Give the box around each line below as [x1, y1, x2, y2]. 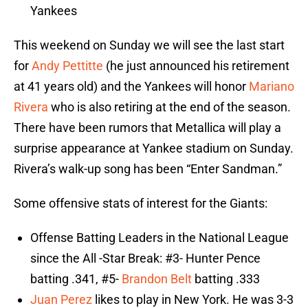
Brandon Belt [122, 272, 192, 287]
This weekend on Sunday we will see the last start [14, 38, 285, 53]
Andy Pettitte [32, 58, 103, 74]
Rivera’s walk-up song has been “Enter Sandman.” [14, 162, 282, 177]
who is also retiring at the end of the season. [48, 100, 291, 115]
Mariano [249, 79, 294, 94]
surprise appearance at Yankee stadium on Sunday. [14, 141, 294, 156]
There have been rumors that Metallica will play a [14, 120, 281, 135]
